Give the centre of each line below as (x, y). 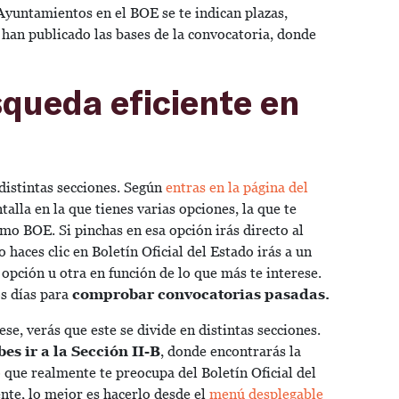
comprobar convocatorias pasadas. (201, 295)
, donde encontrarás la (231, 352)
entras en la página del (237, 188)
